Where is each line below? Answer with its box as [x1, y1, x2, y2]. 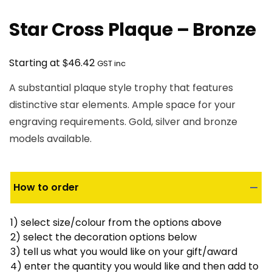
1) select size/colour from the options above [10, 216, 222, 230]
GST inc [97, 58, 126, 69]
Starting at [9, 56, 63, 70]
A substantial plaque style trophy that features [9, 81, 233, 95]
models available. [9, 132, 92, 146]
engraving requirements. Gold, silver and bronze [9, 115, 237, 129]
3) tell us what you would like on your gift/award [10, 245, 237, 259]
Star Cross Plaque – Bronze [9, 17, 256, 43]
